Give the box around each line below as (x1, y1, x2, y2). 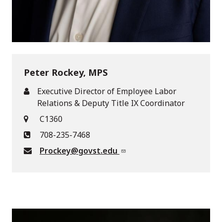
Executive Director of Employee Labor (37, 86, 176, 97)
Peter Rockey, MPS (24, 66, 108, 79)
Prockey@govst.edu (40, 145, 119, 157)
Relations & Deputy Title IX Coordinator (37, 98, 185, 109)
